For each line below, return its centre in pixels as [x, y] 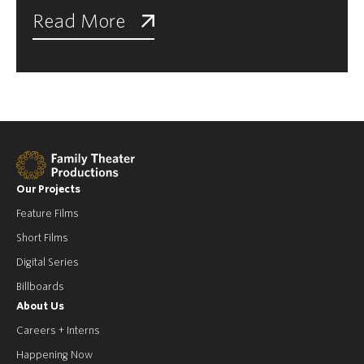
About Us [40, 306]
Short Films [42, 238]
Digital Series [48, 262]
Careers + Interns [58, 331]
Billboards [40, 287]
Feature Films [48, 214]
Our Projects [48, 189]
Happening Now [54, 355]
